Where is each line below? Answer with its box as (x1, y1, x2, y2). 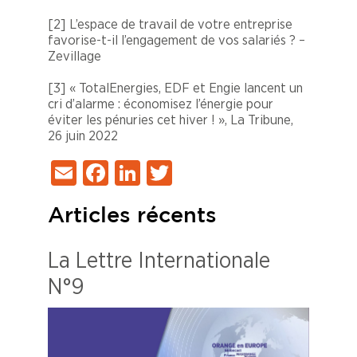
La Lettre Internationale (48, 250, 270, 273)
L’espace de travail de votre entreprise (69, 18, 292, 32)
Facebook (108, 160, 213, 186)
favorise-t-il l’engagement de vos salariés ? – (48, 33, 305, 48)
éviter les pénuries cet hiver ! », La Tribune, (48, 113, 293, 127)
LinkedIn (140, 160, 232, 186)
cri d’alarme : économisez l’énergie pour (48, 97, 273, 112)
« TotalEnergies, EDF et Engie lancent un (69, 81, 303, 96)
